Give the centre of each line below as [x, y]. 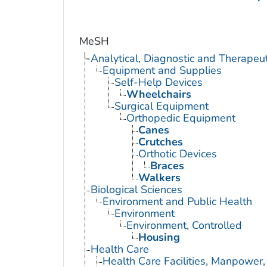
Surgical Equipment [161, 106]
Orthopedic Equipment [181, 118]
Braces [167, 165]
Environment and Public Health [177, 201]
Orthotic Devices [177, 153]
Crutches [160, 142]
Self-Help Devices [158, 82]
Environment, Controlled [184, 225]
